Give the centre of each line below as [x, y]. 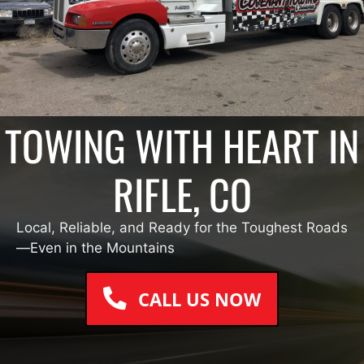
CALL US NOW [199, 299]
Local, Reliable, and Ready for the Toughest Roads [182, 228]
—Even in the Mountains [95, 248]
